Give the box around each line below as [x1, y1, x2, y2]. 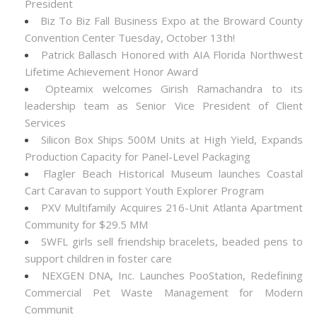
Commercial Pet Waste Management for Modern [25, 285, 303, 299]
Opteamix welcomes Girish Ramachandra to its [45, 81, 304, 96]
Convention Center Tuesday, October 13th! [25, 30, 235, 45]
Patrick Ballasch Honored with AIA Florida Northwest [40, 47, 304, 62]
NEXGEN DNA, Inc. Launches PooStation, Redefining [41, 268, 304, 282]
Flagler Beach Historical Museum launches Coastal [43, 166, 303, 180]
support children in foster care [25, 251, 172, 265]
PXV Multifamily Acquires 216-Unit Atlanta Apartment [40, 200, 303, 214]
